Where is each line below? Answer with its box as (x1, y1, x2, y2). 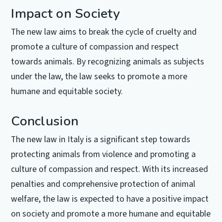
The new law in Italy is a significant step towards (11, 133, 191, 146)
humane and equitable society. (11, 85, 123, 98)
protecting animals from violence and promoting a (11, 148, 196, 161)
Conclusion (11, 111, 79, 130)
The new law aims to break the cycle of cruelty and (11, 25, 197, 38)
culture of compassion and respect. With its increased (11, 163, 209, 175)
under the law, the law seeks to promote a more (11, 70, 188, 83)
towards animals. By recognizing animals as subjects (11, 55, 205, 68)
